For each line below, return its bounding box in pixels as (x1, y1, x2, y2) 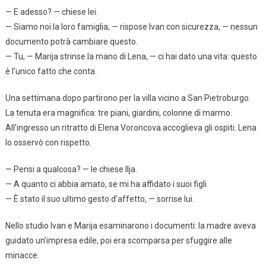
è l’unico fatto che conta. (5, 66, 97, 76)
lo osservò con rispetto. (5, 137, 91, 147)
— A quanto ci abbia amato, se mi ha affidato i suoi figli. (5, 179, 208, 189)
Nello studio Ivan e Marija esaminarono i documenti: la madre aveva (5, 220, 256, 230)
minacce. (5, 250, 39, 260)
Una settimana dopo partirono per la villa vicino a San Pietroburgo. (5, 93, 251, 103)
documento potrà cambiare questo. (5, 36, 138, 46)
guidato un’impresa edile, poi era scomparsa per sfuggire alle (5, 235, 232, 245)
